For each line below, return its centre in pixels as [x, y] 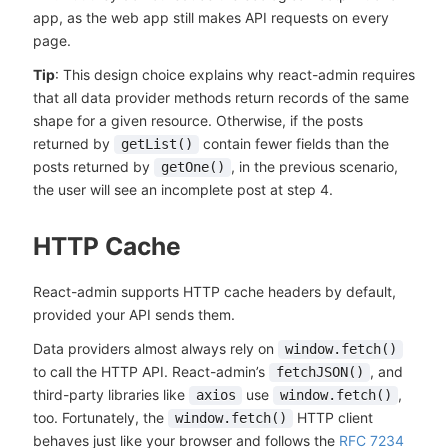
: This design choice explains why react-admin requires [234, 75]
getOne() [192, 167]
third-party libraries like [110, 395]
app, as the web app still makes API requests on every [210, 17]
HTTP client [333, 418]
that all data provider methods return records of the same [220, 98]
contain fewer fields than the [294, 144]
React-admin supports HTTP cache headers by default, [214, 291]
